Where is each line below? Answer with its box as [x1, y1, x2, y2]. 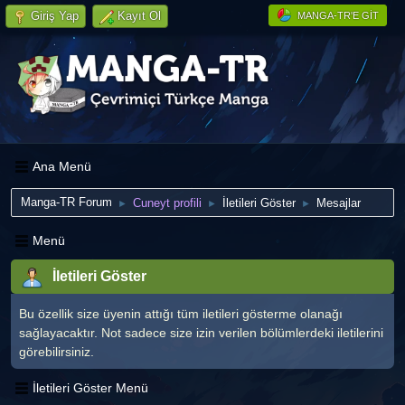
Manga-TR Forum [21, 194, 112, 209]
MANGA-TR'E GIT [297, 10, 379, 21]
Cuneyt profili [133, 195, 202, 210]
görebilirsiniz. [19, 344, 94, 359]
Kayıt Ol [118, 9, 161, 23]
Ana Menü [33, 159, 91, 174]
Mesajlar [316, 195, 361, 210]
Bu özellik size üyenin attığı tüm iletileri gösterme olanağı [19, 306, 343, 321]
